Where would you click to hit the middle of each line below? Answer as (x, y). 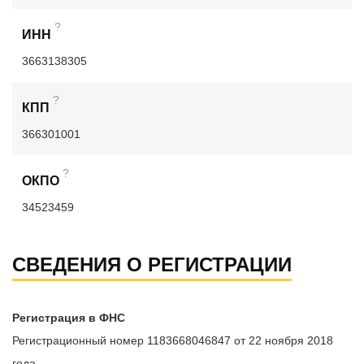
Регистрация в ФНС (69, 318)
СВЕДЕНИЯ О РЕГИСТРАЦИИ (152, 265)
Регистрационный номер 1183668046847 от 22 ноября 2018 (173, 341)
